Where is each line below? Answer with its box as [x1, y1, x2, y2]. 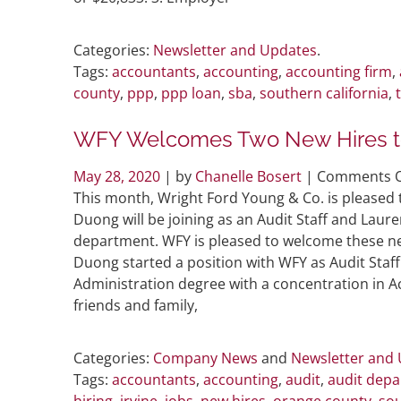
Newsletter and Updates [153, 39, 317, 60]
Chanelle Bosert [195, 166, 302, 186]
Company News [153, 347, 258, 368]
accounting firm [286, 61, 392, 81]
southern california [260, 82, 388, 103]
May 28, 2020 [73, 166, 164, 186]
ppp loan [161, 82, 221, 103]
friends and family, [73, 294, 198, 315]
